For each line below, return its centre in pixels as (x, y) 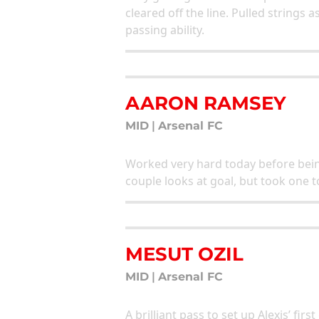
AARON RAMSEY (206, 103)
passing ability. (165, 30)
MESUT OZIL (184, 253)
